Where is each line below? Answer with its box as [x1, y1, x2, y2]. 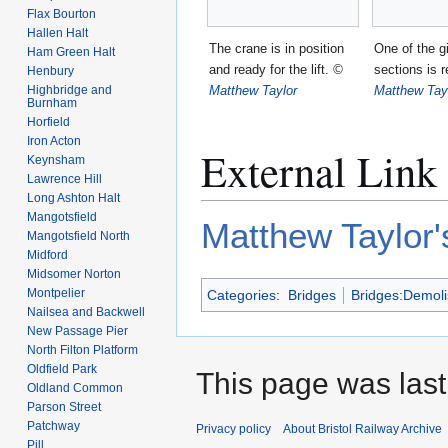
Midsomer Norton [27, 266, 122, 281]
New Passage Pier [27, 323, 129, 338]
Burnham [27, 95, 78, 110]
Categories [207, 287, 276, 304]
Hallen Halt [27, 25, 89, 40]
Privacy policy [196, 422, 271, 437]
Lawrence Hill [27, 171, 103, 186]
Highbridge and [27, 82, 113, 97]
